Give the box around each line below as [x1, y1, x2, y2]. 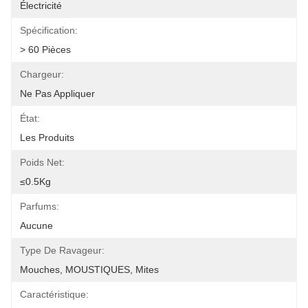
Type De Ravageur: [20, 245, 104, 256]
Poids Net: [20, 157, 65, 168]
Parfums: [20, 201, 59, 212]
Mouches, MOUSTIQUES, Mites [20, 264, 159, 275]
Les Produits [20, 132, 74, 143]
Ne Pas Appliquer [20, 88, 95, 99]
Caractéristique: [20, 289, 89, 300]
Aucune [20, 220, 53, 231]
